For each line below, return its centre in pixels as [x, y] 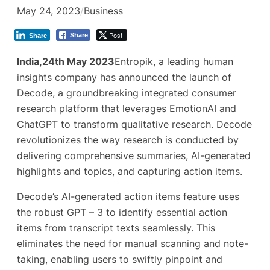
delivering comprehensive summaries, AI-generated [134, 155]
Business [103, 11]
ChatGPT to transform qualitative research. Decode [134, 124]
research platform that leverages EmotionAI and [127, 108]
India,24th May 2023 [66, 61]
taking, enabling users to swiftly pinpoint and [120, 259]
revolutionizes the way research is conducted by [128, 140]
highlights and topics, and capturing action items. [130, 171]
